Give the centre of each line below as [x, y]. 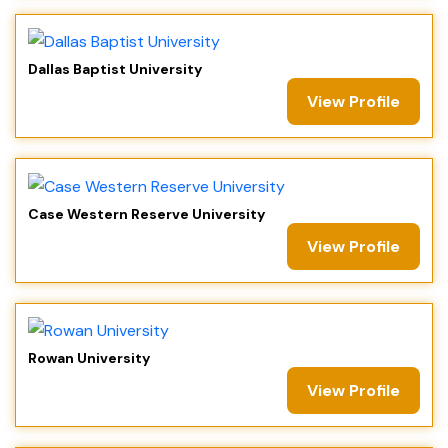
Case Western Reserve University [146, 213]
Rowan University [89, 358]
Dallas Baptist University [115, 69]
